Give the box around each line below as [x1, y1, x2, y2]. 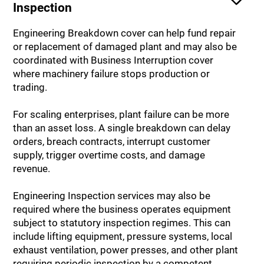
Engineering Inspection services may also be [13, 189, 211, 202]
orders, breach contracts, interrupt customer [13, 135, 211, 147]
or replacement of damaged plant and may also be [13, 40, 237, 52]
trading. [13, 81, 48, 93]
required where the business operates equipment [13, 203, 232, 215]
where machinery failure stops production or [13, 67, 210, 80]
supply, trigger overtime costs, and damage [13, 148, 206, 161]
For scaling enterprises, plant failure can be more [13, 108, 230, 120]
